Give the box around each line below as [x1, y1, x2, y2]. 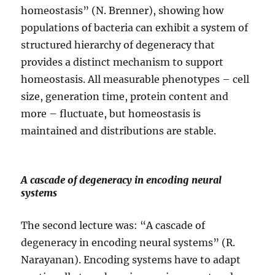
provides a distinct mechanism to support [21, 56, 224, 69]
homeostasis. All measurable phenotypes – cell [21, 73, 250, 86]
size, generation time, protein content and [21, 90, 229, 103]
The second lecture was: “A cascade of [21, 219, 206, 232]
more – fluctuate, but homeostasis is [21, 107, 201, 120]
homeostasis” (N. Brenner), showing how [21, 4, 224, 17]
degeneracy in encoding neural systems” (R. [21, 236, 236, 249]
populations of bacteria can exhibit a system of [21, 21, 249, 34]
